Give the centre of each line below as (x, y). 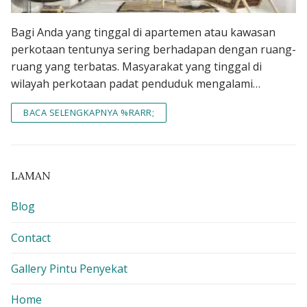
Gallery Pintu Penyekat (69, 268)
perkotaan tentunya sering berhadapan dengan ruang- (153, 50)
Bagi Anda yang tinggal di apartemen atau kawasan (143, 33)
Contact (31, 237)
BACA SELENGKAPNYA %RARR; (89, 113)
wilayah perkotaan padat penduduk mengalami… (136, 84)
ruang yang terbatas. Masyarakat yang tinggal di (136, 67)
